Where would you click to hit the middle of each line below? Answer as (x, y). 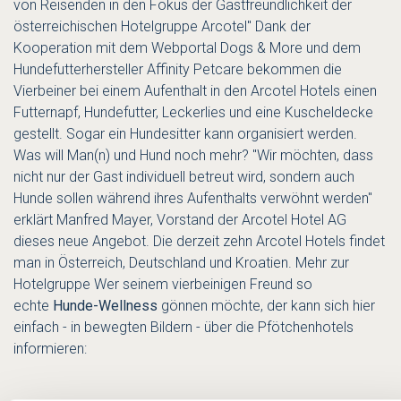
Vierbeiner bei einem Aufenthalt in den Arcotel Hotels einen (195, 90)
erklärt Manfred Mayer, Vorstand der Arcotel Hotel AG (180, 219)
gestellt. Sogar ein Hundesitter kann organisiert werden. (185, 133)
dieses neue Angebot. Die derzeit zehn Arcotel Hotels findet (199, 241)
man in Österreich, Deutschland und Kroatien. (154, 262)
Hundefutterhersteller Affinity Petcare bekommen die (178, 69)
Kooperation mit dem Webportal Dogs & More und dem (187, 47)
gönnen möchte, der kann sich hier (266, 305)
